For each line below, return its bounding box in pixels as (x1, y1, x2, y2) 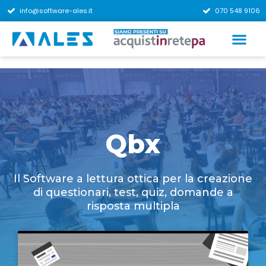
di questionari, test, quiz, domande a (33, 186, 233, 199)
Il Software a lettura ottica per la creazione (14, 172, 252, 185)
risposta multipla (86, 199, 180, 213)
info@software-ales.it (19, 6, 93, 15)
